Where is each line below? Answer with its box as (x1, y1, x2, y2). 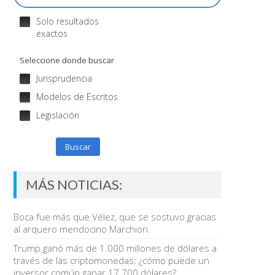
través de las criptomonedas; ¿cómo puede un (13, 254, 209, 266)
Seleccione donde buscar (19, 55, 114, 66)
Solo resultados (36, 15, 99, 27)
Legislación (36, 109, 79, 121)
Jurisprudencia (36, 72, 92, 84)
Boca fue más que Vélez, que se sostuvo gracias (13, 211, 216, 223)
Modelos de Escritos (36, 91, 118, 103)
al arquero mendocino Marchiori (13, 223, 148, 235)
